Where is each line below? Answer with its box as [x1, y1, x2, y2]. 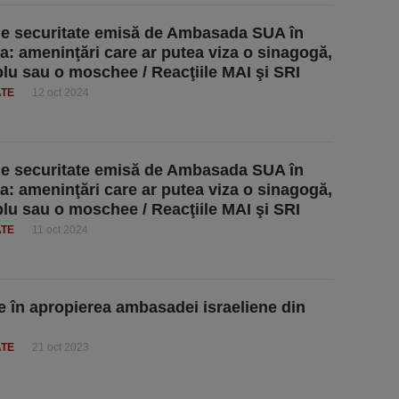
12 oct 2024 [32, 86, 89, 99]
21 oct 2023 [32, 341, 89, 354]
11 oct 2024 [32, 224, 88, 236]
